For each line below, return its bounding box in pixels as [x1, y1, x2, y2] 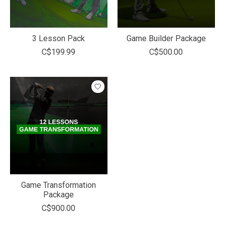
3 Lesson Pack [32, 34, 85, 44]
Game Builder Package [126, 34, 206, 44]
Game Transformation [21, 180, 96, 190]
